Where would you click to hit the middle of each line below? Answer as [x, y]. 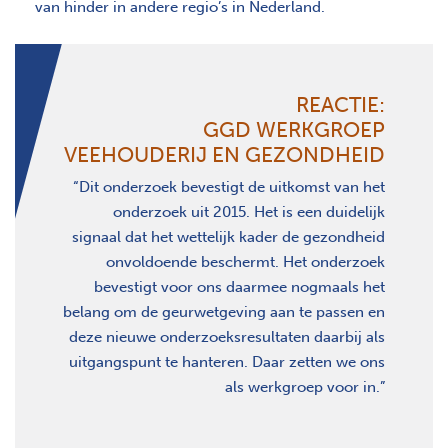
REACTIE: [340, 104]
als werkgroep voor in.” [305, 386]
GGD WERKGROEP [294, 129]
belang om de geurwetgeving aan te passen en [224, 311]
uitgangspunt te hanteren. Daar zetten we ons [227, 361]
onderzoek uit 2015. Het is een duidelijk [249, 211]
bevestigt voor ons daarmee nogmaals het [239, 286]
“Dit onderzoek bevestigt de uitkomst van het [229, 186]
